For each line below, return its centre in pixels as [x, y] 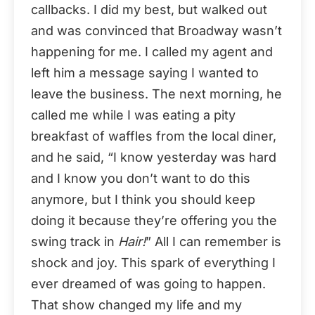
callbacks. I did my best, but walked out [149, 9]
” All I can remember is [213, 241]
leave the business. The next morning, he [156, 94]
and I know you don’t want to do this [141, 178]
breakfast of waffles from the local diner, [154, 136]
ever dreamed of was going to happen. [148, 283]
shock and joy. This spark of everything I [153, 262]
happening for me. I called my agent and [152, 51]
